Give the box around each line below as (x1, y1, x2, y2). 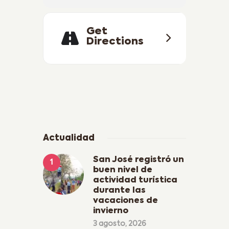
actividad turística (93, 176, 177, 185)
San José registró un (93, 156, 184, 165)
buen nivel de (93, 166, 152, 175)
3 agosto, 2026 (93, 220, 146, 228)
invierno (93, 207, 128, 216)
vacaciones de (93, 197, 158, 205)
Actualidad (43, 133, 95, 143)
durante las (93, 187, 146, 195)
